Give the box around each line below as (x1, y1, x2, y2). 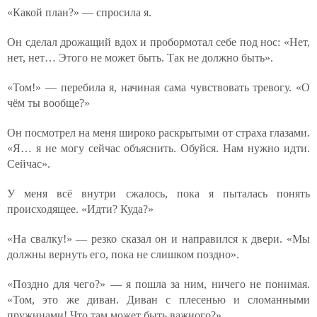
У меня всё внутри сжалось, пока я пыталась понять (7, 188, 310, 200)
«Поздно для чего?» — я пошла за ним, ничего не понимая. (7, 278, 310, 290)
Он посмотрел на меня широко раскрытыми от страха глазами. (7, 127, 310, 139)
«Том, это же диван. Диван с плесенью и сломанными (7, 294, 310, 306)
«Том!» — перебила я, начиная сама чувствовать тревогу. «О (7, 81, 310, 93)
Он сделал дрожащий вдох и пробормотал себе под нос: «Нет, (7, 36, 310, 48)
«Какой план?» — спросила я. (7, 6, 151, 18)
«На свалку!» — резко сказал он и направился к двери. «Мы (7, 233, 310, 245)
